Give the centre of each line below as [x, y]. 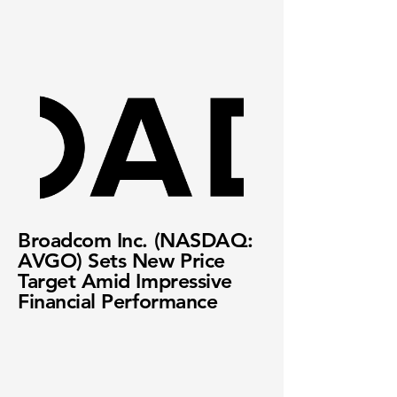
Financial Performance [118, 301]
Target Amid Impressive [125, 281]
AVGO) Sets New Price [121, 261]
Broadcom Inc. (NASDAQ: [136, 240]
